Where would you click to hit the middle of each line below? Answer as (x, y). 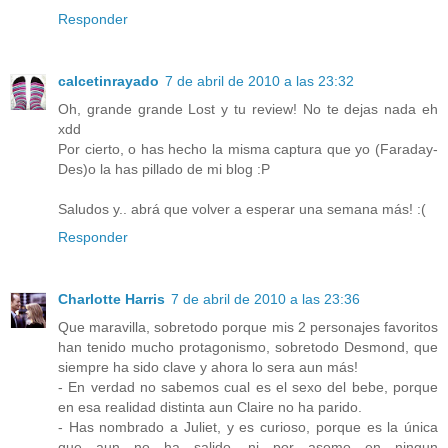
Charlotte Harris (111, 298)
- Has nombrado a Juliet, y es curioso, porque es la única (248, 426)
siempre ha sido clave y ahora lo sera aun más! (208, 366)
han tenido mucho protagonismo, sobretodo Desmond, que (248, 346)
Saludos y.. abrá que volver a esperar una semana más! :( (242, 208)
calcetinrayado (108, 80)
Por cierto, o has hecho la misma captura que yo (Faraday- (248, 148)
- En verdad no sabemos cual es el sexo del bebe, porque (248, 386)
